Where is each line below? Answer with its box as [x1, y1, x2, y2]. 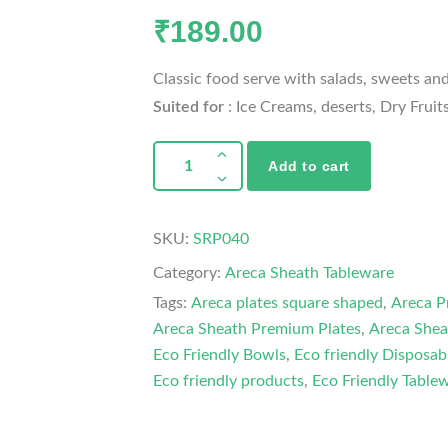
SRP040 [193, 231, 250, 248]
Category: [153, 265, 226, 282]
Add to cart [268, 158, 350, 175]
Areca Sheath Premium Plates [153, 321, 362, 338]
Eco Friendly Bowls [153, 347, 287, 364]
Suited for [153, 99, 225, 116]
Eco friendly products [153, 373, 305, 390]
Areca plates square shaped [191, 295, 384, 312]
